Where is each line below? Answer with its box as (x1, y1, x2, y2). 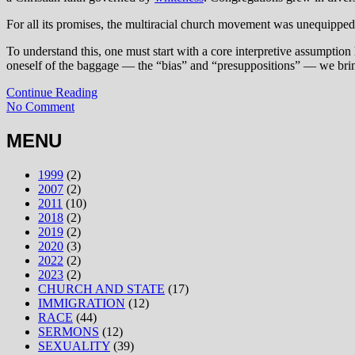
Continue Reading (6, 86, 97, 100)
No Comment (6, 100, 74, 114)
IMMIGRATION (38, 296, 125, 311)
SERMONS (38, 325, 99, 339)
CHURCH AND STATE (38, 282, 165, 296)
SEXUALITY (38, 339, 110, 353)
